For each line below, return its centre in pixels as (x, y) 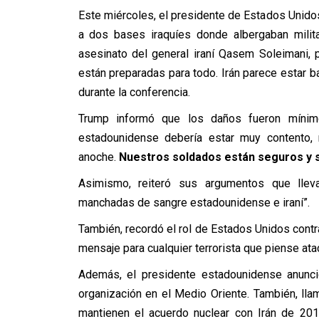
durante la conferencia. (134, 92)
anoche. (98, 157)
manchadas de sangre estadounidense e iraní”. (194, 203)
